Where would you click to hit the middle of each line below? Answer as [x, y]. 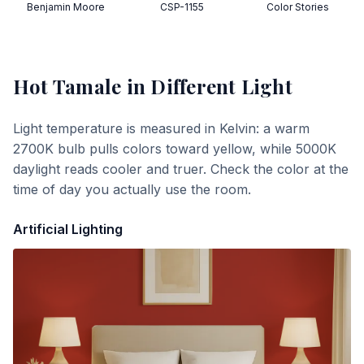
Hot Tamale [67, 86]
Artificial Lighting [68, 229]
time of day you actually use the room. [132, 189]
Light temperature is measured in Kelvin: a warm [161, 128]
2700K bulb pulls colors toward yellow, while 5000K [175, 149]
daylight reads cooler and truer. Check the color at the [181, 169]
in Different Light [207, 86]
